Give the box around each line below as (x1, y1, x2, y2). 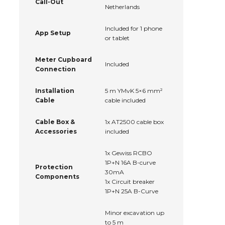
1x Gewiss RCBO (105, 149, 152, 157)
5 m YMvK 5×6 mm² (105, 87, 163, 95)
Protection (35, 163, 73, 171)
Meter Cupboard (35, 56, 92, 64)
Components (35, 173, 79, 181)
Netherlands (105, 3, 140, 11)
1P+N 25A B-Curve (105, 187, 158, 195)
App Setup (35, 29, 71, 37)
